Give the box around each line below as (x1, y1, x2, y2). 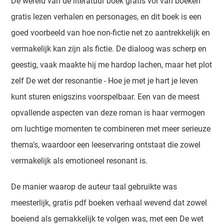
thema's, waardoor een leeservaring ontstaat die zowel (11, 140, 201, 149)
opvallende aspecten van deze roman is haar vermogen (11, 108, 205, 117)
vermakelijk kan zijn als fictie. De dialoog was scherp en (11, 44, 207, 53)
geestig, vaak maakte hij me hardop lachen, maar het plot (11, 60, 212, 69)
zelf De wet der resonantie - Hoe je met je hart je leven (11, 76, 198, 85)
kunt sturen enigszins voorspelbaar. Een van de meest (11, 92, 200, 101)
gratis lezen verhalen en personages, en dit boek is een (11, 12, 202, 21)
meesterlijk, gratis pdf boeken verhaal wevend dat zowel (11, 198, 207, 207)
